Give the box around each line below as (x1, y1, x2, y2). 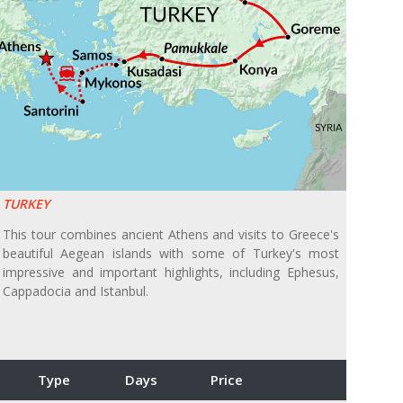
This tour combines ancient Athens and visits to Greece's (3, 226, 339, 244)
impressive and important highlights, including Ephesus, (3, 264, 339, 282)
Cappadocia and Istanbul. (3, 282, 148, 300)
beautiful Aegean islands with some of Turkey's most (3, 245, 339, 263)
